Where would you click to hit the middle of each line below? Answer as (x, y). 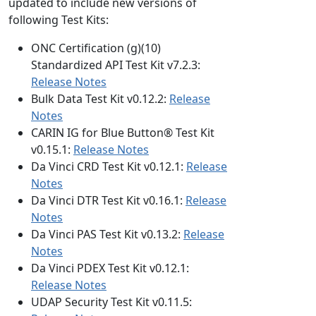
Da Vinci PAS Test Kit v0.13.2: (107, 234)
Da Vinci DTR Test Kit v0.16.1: (108, 200)
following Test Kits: (59, 20)
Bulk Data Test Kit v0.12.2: (100, 99)
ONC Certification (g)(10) (96, 48)
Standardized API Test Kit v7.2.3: (116, 65)
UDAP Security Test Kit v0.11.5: (111, 302)
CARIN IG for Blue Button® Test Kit (123, 133)
